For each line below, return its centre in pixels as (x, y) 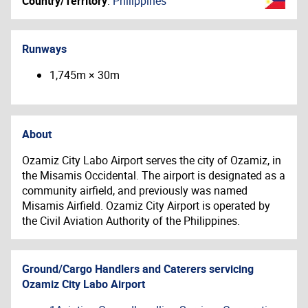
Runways (44, 49)
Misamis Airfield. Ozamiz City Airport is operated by (146, 206)
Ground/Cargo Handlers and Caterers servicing (138, 269)
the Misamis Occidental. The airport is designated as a (154, 175)
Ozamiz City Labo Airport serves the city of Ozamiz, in (152, 160)
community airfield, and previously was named (135, 190)
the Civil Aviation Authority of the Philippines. (131, 221)
